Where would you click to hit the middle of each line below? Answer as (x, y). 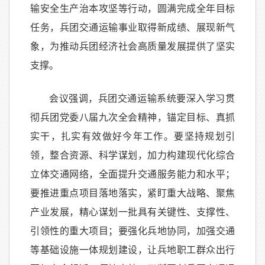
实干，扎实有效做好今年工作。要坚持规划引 (132, 136)
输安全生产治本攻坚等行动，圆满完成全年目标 (132, 9)
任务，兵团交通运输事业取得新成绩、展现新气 (132, 28)
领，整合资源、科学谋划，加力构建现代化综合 (132, 155)
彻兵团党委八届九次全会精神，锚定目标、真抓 (132, 117)
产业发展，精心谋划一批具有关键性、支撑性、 (132, 212)
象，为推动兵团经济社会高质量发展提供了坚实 (132, 46)
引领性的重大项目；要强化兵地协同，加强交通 (132, 231)
